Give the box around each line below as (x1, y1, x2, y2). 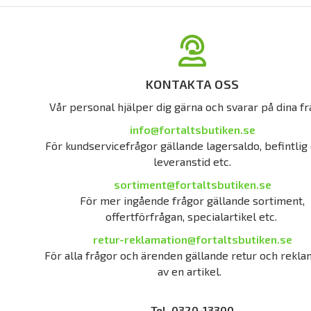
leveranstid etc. (153, 155, 231, 168)
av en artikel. (158, 264, 227, 278)
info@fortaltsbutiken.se (129, 123, 255, 136)
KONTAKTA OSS (146, 76, 239, 92)
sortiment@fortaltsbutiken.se (113, 178, 271, 191)
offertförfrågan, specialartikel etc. (105, 210, 280, 223)
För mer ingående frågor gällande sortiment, (80, 194, 305, 207)
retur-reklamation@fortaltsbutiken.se (92, 233, 292, 246)
